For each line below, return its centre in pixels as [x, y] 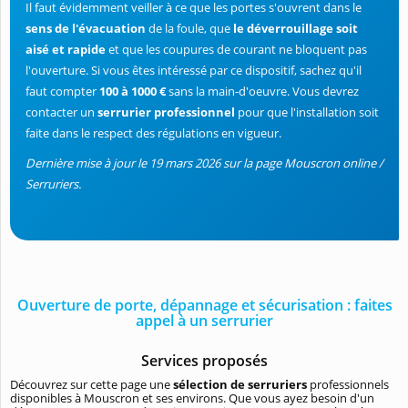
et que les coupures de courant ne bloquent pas [236, 49]
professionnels [348, 384]
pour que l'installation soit [308, 112]
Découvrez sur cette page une [90, 384]
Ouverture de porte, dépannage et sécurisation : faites [204, 305]
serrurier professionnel [168, 112]
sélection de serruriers [239, 384]
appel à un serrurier [204, 320]
